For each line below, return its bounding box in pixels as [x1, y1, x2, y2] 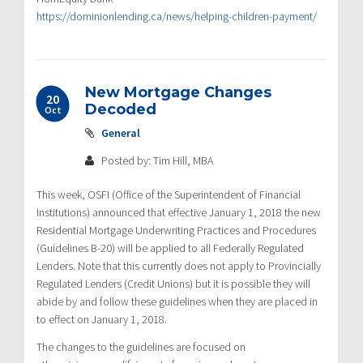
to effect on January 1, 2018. [36, 311, 167, 327]
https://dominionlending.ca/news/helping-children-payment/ [36, 8, 317, 23]
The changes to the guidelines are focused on [36, 339, 246, 354]
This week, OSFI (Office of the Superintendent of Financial [36, 186, 301, 202]
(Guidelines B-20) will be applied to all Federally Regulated [36, 240, 304, 255]
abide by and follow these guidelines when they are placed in [36, 293, 318, 309]
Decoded [85, 100, 156, 118]
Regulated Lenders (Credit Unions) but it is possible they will [36, 275, 310, 291]
